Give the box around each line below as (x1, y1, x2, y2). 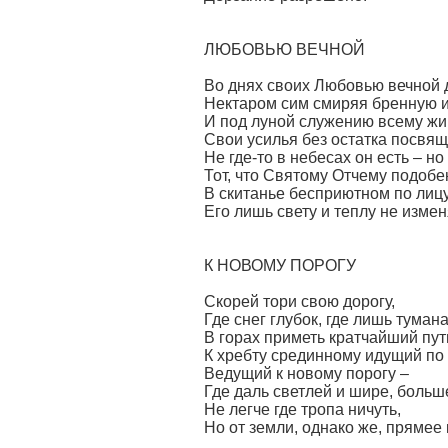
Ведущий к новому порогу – (204, 365, 409, 382)
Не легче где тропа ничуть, (204, 401, 401, 418)
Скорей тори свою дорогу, (204, 293, 395, 310)
